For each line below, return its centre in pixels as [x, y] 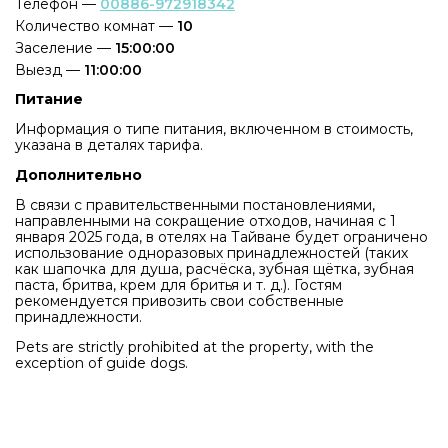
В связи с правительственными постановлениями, [195, 205]
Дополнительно [78, 175]
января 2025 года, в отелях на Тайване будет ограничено [221, 237]
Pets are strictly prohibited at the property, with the [194, 347]
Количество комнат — [96, 26]
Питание [49, 99]
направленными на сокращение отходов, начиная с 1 [205, 221]
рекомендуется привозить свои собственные [179, 301]
